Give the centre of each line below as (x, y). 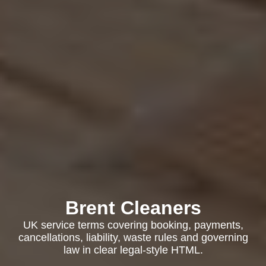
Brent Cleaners (133, 208)
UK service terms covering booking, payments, (133, 225)
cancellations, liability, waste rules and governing (133, 237)
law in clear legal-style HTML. (133, 250)
